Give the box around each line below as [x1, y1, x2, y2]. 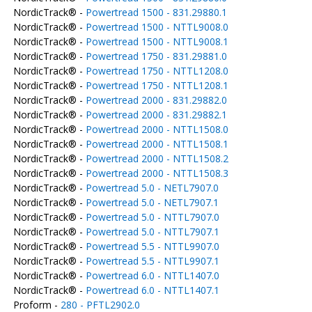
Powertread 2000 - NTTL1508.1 [85, 137, 228, 150]
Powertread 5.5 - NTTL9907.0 [85, 240, 219, 253]
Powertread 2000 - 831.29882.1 [85, 108, 227, 121]
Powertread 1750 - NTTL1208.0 [85, 64, 228, 77]
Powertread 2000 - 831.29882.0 [85, 93, 227, 107]
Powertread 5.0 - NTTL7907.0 [85, 210, 219, 224]
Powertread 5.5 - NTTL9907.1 [85, 254, 219, 267]
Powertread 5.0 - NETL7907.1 [85, 196, 219, 209]
